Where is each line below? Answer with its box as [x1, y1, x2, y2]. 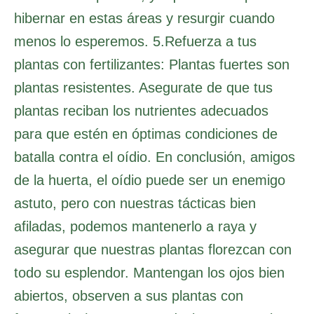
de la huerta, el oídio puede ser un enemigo [14, 172, 285, 189]
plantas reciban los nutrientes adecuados [14, 103, 268, 119]
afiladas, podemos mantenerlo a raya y [14, 219, 257, 235]
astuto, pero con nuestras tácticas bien [14, 196, 256, 212]
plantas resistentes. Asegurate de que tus [14, 80, 273, 96]
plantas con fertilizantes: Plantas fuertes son [14, 57, 289, 73]
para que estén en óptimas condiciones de [14, 126, 278, 142]
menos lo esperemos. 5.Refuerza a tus [14, 34, 257, 50]
